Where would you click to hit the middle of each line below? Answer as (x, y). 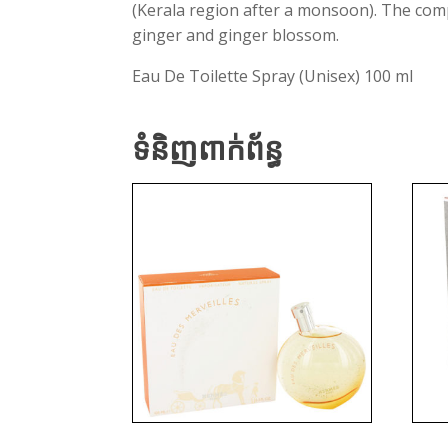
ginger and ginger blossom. (235, 35)
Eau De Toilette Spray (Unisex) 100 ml (272, 76)
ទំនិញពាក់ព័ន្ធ (207, 149)
